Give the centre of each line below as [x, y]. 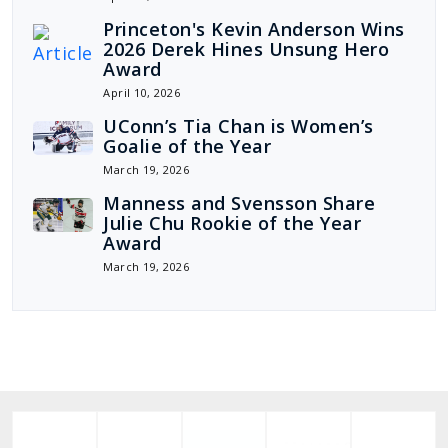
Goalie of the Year [187, 146]
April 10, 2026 [141, 93]
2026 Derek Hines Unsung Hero [246, 49]
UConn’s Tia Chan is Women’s [238, 126]
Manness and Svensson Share [239, 203]
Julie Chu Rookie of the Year [232, 223]
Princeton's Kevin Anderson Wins [254, 29]
